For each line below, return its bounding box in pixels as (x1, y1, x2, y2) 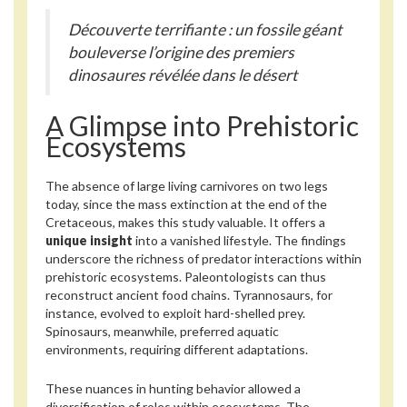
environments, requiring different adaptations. (45, 342, 308, 358)
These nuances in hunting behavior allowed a (45, 380, 301, 396)
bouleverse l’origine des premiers (68, 42, 294, 62)
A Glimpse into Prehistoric (45, 109, 359, 143)
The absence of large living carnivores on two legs (45, 178, 328, 194)
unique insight (45, 233, 133, 249)
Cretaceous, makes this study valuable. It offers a (45, 214, 325, 231)
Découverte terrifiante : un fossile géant (68, 19, 342, 39)
